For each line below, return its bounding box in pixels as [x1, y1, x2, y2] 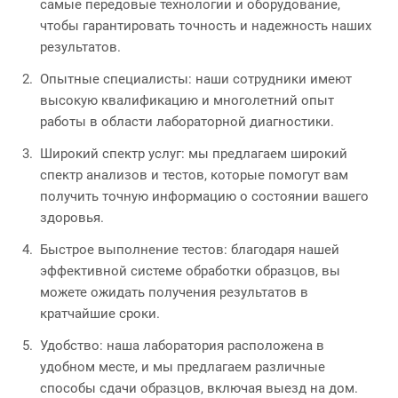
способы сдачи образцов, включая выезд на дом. [40, 379, 358, 396]
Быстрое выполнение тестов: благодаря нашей [40, 241, 339, 258]
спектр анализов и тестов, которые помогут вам [40, 166, 348, 183]
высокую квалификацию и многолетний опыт [40, 92, 334, 108]
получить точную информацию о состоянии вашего [40, 187, 369, 204]
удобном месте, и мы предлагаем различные [40, 358, 325, 375]
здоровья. [40, 209, 104, 226]
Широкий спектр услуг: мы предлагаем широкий [40, 145, 347, 162]
